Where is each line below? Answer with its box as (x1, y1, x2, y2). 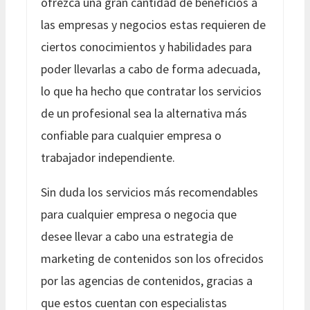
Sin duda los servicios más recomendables (41, 183, 258, 200)
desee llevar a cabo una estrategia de (41, 228, 233, 244)
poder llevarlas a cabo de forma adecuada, (41, 60, 260, 77)
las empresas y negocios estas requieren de (41, 16, 266, 33)
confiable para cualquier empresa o (41, 127, 221, 143)
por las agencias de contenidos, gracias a (41, 272, 253, 289)
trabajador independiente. (41, 149, 175, 165)
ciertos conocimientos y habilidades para (41, 38, 252, 55)
